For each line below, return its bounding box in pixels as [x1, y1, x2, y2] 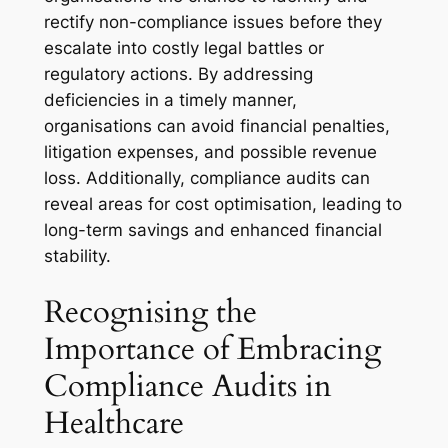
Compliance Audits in [43, 365, 332, 408]
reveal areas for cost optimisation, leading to [43, 193, 402, 214]
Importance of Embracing [43, 328, 381, 371]
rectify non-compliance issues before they [43, 11, 382, 32]
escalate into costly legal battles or [43, 37, 324, 58]
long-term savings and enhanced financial [43, 219, 382, 240]
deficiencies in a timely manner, [43, 89, 297, 110]
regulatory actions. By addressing [43, 63, 313, 84]
